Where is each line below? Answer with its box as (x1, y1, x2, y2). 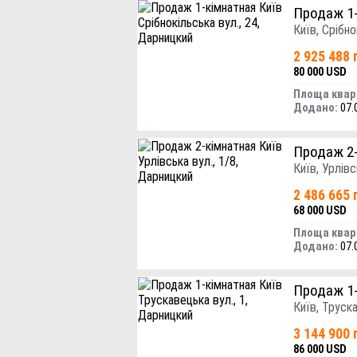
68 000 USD (293, 203, 347, 217)
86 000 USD (293, 342, 347, 355)
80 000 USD (293, 65, 347, 78)
